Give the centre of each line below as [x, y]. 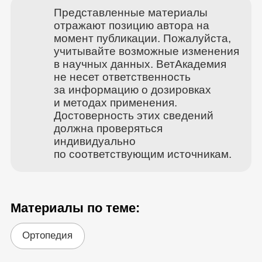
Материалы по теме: [75, 208]
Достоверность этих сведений [133, 115]
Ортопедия [48, 236]
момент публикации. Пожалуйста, [142, 38]
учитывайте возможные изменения [146, 51]
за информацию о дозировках [132, 89]
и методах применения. [115, 102]
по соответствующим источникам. [142, 154]
